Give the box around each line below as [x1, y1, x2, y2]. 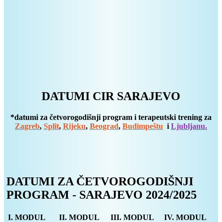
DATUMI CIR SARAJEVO [42, 90, 180, 103]
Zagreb [15, 122, 40, 131]
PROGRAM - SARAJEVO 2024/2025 [6, 188, 197, 201]
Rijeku [63, 122, 86, 131]
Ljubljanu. [171, 122, 207, 131]
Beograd [90, 122, 118, 131]
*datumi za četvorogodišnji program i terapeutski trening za [10, 113, 212, 122]
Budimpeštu [122, 122, 163, 131]
